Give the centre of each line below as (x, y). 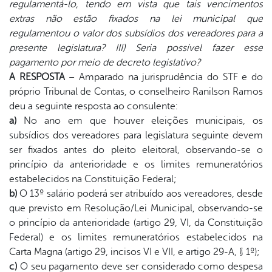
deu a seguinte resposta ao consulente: (93, 106)
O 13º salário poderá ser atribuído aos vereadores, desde (140, 193)
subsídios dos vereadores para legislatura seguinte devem (136, 135)
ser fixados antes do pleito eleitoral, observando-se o (136, 150)
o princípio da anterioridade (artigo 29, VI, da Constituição (136, 223)
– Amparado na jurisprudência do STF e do (164, 77)
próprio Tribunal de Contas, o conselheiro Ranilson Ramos (136, 91)
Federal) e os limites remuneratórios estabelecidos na (136, 237)
